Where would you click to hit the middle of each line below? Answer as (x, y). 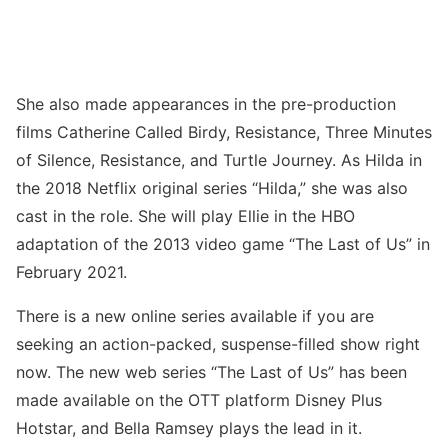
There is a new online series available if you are (195, 316)
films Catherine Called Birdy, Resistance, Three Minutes (224, 132)
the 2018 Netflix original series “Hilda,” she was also (212, 188)
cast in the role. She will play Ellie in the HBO (185, 216)
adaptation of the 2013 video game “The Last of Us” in (223, 244)
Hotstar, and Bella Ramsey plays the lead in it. (189, 428)
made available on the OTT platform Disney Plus (199, 400)
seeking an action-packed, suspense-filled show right (218, 344)
